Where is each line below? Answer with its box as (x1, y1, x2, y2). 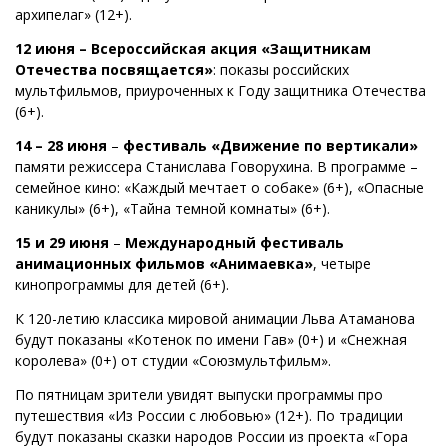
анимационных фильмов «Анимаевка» (15, 253, 313, 273)
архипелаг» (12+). (15, 4, 132, 24)
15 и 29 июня (15, 232, 109, 252)
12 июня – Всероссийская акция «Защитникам (15, 38, 371, 58)
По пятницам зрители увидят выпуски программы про (15, 384, 383, 404)
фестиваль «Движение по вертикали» (123, 135, 418, 155)
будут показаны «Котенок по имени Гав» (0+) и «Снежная (15, 329, 407, 349)
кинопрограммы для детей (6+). (15, 274, 229, 294)
